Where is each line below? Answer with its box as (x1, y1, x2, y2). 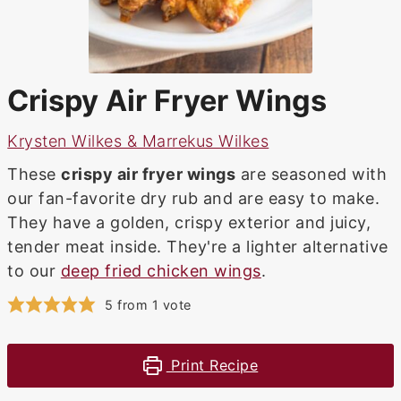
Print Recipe (166, 356, 259, 375)
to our (7, 261, 61, 281)
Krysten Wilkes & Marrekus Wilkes (7, 132, 269, 151)
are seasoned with (235, 165, 388, 184)
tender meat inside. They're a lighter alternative (7, 237, 388, 257)
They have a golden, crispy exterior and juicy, (7, 213, 371, 233)
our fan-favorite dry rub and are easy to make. (7, 189, 380, 209)
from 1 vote (113, 297, 192, 313)
